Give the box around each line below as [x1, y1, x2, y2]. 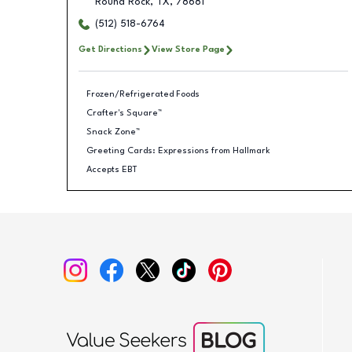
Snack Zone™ [86, 126, 140, 137]
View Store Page [151, 45, 225, 54]
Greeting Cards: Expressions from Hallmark [86, 145, 270, 156]
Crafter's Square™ [86, 108, 162, 118]
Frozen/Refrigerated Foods [86, 89, 200, 99]
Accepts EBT [86, 164, 137, 174]
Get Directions [78, 45, 142, 54]
